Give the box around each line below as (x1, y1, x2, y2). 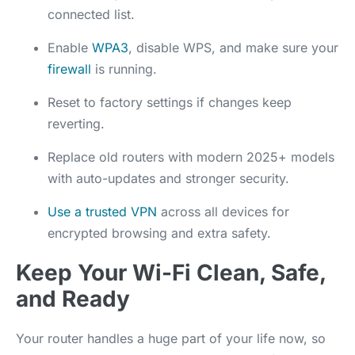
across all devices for (157, 203, 289, 219)
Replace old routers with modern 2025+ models (48, 148, 334, 165)
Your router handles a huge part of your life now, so (16, 330, 326, 346)
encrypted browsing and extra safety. (48, 224, 271, 241)
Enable (48, 39, 92, 55)
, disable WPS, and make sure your (128, 39, 338, 55)
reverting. (48, 115, 105, 132)
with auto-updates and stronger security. (48, 170, 289, 186)
